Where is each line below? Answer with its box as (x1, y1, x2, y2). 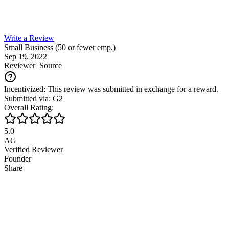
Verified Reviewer (4, 145, 63, 154)
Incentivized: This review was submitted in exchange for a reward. (4, 84, 218, 94)
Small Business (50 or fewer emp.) (4, 42, 116, 52)
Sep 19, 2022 (4, 52, 47, 61)
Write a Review (4, 33, 54, 42)
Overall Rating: (4, 103, 54, 112)
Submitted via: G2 (4, 94, 63, 103)
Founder (4, 154, 31, 163)
